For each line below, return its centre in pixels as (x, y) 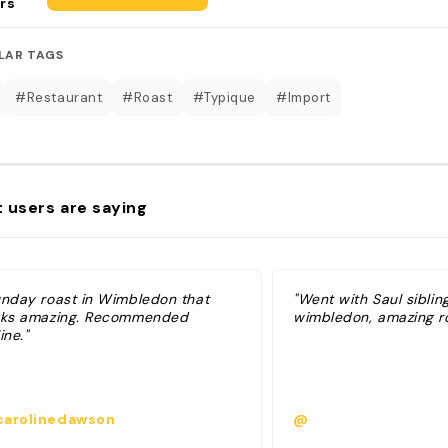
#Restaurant (59, 97)
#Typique (224, 97)
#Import (303, 97)
